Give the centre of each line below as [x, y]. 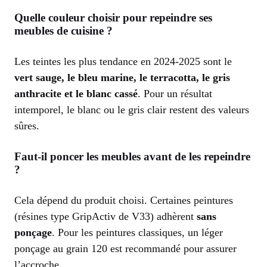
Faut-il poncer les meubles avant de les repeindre [132, 156]
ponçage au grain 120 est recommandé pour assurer [125, 248]
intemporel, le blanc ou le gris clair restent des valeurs [132, 109]
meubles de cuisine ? [63, 30]
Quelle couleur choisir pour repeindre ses [113, 17]
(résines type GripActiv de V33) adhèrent [105, 216]
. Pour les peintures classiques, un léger [137, 232]
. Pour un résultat [175, 93]
